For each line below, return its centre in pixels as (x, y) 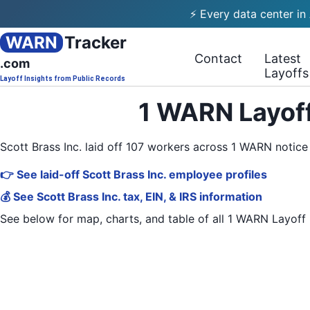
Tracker (95, 43)
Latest (283, 58)
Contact (219, 58)
